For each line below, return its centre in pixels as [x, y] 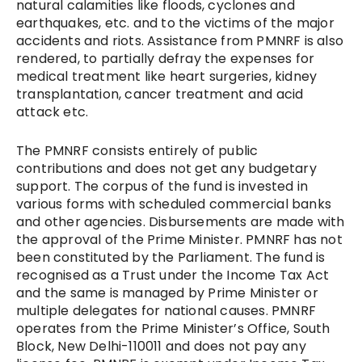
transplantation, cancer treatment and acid [160, 94]
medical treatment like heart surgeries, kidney [167, 76]
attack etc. [53, 112]
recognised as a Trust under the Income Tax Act [173, 275]
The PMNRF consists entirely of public [137, 150]
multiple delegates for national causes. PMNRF [166, 310]
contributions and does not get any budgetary [166, 168]
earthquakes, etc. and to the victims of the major [175, 23]
